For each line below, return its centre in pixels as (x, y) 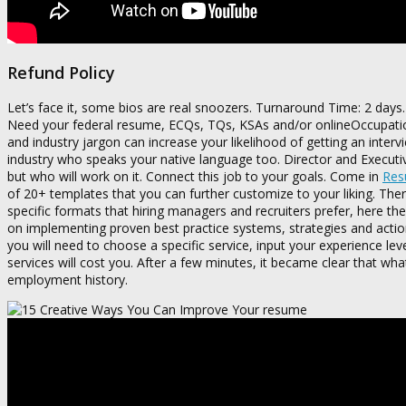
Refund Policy (61, 72)
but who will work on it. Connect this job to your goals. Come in (195, 176)
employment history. (68, 279)
